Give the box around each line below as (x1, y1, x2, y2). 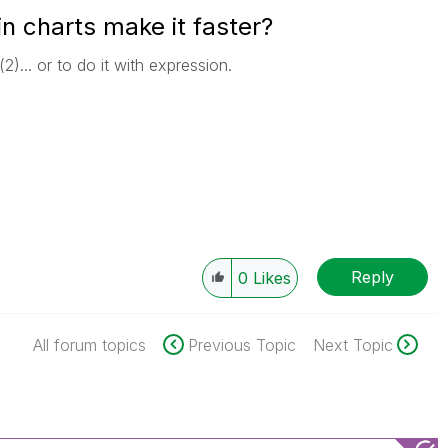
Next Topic (312, 335, 393, 355)
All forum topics (32, 335, 146, 355)
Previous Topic (187, 335, 296, 355)
